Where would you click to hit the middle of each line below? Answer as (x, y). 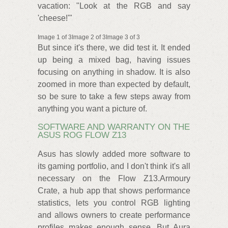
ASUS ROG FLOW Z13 (82, 135)
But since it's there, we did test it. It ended (114, 48)
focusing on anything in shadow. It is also (114, 72)
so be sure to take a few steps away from (114, 97)
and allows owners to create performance (114, 215)
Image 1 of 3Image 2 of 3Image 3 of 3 (89, 37)
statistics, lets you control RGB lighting (114, 203)
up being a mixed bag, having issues (114, 60)
